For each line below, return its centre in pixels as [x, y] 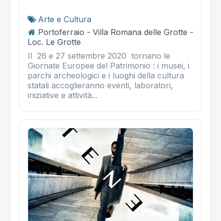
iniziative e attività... [63, 95]
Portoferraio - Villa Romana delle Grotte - [116, 32]
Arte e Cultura [65, 19]
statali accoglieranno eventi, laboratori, [100, 85]
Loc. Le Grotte [54, 42]
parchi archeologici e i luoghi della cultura [106, 75]
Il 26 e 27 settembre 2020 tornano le [100, 55]
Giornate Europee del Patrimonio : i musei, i [109, 65]
